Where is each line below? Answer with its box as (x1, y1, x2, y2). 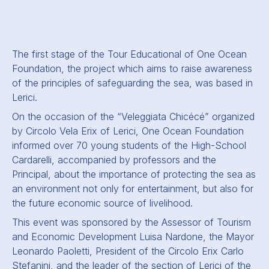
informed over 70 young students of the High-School (12, 139, 246, 151)
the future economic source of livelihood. (12, 197, 193, 209)
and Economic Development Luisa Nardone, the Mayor (12, 231, 254, 243)
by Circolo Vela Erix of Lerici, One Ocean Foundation (12, 125, 244, 137)
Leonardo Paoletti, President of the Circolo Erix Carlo (12, 245, 244, 257)
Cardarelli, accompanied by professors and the (12, 154, 216, 166)
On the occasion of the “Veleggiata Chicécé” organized (12, 110, 255, 122)
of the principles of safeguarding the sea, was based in (12, 77, 253, 89)
